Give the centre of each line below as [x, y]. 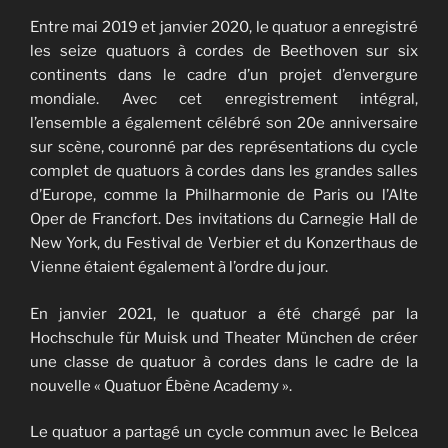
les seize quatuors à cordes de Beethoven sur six [224, 51]
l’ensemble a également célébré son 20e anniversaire [224, 123]
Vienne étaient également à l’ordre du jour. [180, 267]
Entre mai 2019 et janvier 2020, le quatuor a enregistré [224, 27]
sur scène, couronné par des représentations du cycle [224, 147]
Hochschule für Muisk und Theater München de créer [224, 337]
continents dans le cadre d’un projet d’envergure [224, 75]
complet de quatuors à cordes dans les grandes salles [224, 171]
